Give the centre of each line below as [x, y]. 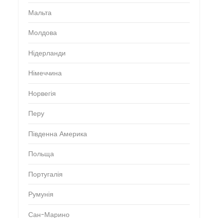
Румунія [41, 195]
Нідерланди [47, 53]
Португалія [45, 174]
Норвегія [42, 93]
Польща [41, 154]
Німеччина [45, 73]
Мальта [40, 13]
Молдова [42, 33]
